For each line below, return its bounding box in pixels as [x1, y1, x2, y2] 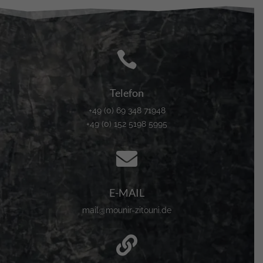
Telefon [110, 86, 144, 100]
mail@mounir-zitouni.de [82, 205, 172, 215]
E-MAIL [109, 186, 145, 200]
